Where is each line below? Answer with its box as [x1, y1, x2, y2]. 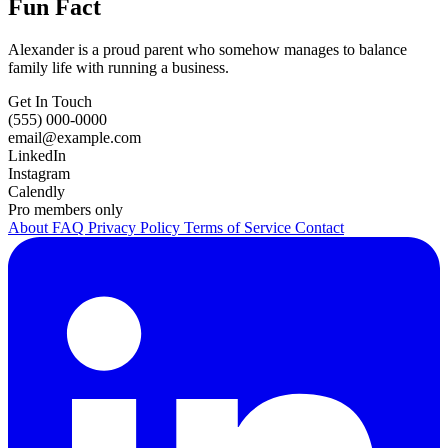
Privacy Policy [88, 219, 184, 237]
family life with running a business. [8, 59, 229, 77]
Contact [295, 219, 344, 237]
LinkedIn [8, 147, 66, 165]
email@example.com [8, 129, 141, 147]
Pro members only [8, 201, 123, 219]
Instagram [8, 165, 70, 183]
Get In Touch [8, 93, 92, 111]
